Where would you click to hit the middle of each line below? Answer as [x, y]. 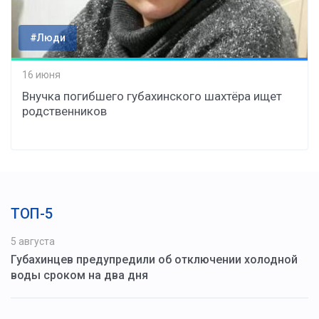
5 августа [33, 241]
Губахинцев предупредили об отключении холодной [154, 259]
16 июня [41, 75]
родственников [64, 111]
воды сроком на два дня [79, 275]
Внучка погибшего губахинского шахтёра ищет [152, 96]
